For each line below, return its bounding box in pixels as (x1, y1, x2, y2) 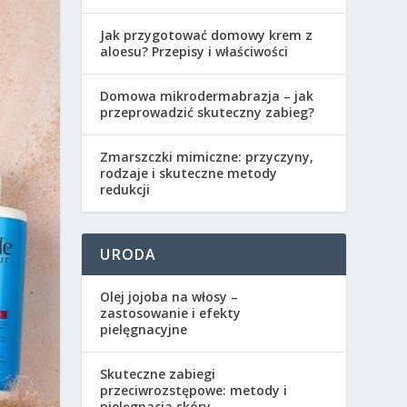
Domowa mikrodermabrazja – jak (100, 86, 314, 104)
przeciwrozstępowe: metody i (100, 381, 288, 399)
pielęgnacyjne (100, 320, 188, 338)
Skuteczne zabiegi (100, 364, 216, 382)
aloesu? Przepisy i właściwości (100, 42, 289, 60)
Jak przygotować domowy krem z (100, 25, 313, 44)
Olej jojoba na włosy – (100, 287, 239, 305)
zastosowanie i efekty (100, 303, 242, 322)
